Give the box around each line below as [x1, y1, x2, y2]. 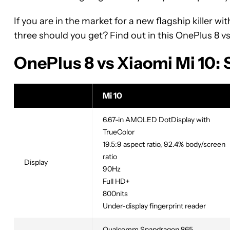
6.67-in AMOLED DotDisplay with [103, 114, 210, 124]
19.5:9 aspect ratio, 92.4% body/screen [103, 139, 225, 149]
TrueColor [103, 127, 135, 137]
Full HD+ [103, 176, 129, 186]
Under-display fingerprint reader [103, 201, 206, 210]
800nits [103, 188, 128, 198]
